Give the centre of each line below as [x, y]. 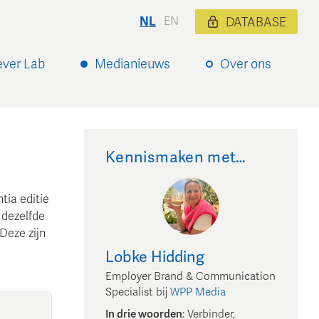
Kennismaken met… [176, 157]
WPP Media [198, 292]
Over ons [246, 64]
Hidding [178, 257]
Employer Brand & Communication [190, 276]
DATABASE [256, 22]
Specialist [129, 292]
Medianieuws [132, 64]
